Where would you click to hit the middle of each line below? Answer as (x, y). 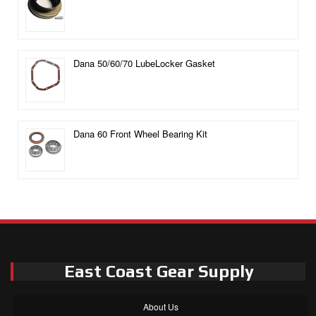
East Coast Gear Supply (159, 272)
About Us (161, 307)
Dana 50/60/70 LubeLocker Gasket (144, 63)
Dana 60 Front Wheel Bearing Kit (140, 134)
